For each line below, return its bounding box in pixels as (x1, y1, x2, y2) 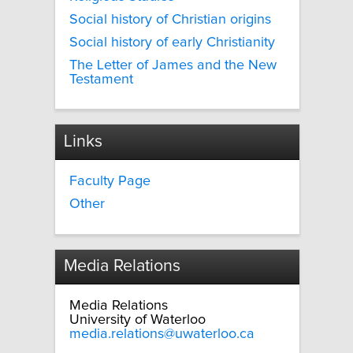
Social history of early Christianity (69, 35, 275, 50)
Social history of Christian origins (69, 13, 271, 27)
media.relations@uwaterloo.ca (69, 327, 255, 342)
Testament (69, 72, 133, 87)
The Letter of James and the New (69, 58, 277, 72)
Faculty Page (69, 173, 150, 188)
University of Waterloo (69, 313, 206, 328)
